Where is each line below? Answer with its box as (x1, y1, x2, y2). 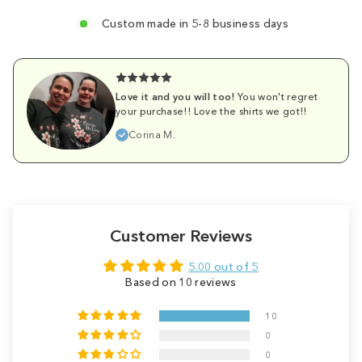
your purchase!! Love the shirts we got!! (116, 104, 307, 117)
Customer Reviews (110, 225, 252, 246)
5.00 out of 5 (188, 259, 259, 274)
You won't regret (234, 90, 318, 103)
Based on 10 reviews (125, 275, 237, 289)
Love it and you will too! (116, 90, 235, 103)
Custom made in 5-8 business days (101, 16, 289, 31)
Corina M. (128, 128, 176, 141)
